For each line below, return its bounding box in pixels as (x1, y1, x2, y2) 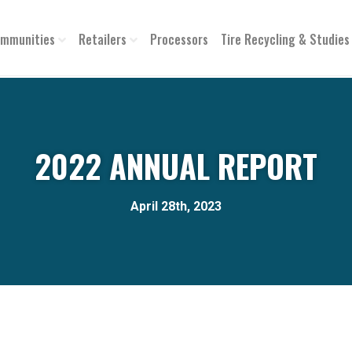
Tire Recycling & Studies (221, 30, 350, 49)
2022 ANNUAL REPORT (35, 142, 317, 189)
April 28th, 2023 (130, 199, 222, 214)
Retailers (78, 30, 126, 49)
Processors (150, 30, 209, 49)
